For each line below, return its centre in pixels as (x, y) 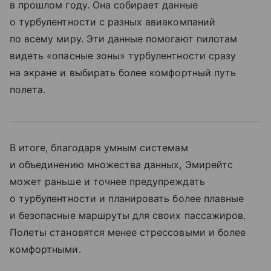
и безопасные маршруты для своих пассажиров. (128, 216)
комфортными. (45, 250)
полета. (28, 90)
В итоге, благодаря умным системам (99, 148)
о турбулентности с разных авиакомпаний (113, 22)
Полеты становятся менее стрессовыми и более (128, 233)
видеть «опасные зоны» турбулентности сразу (123, 56)
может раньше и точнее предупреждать (107, 182)
